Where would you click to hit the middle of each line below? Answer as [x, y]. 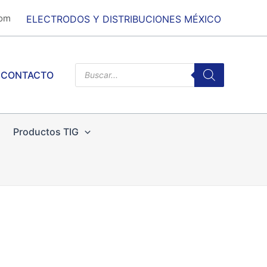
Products [95, 67]
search [89, 77]
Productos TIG [46, 132]
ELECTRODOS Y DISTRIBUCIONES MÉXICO [125, 19]
